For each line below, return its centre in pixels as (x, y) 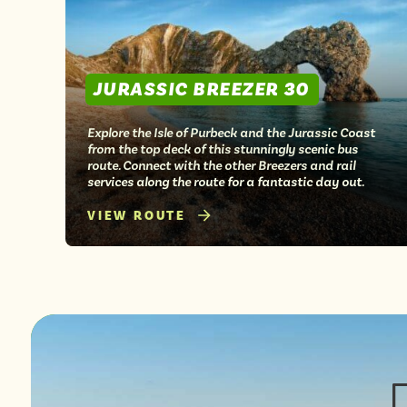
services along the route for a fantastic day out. (226, 181)
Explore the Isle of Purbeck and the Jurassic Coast (231, 132)
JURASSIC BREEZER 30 (201, 89)
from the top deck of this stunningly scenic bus (223, 149)
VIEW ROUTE (137, 216)
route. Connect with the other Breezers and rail (221, 165)
